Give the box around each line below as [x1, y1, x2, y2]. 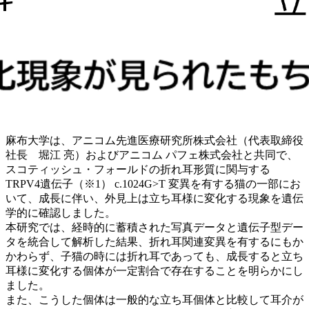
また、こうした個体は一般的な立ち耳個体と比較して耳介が [6, 293, 303, 306]
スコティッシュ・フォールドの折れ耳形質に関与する [6, 163, 270, 175]
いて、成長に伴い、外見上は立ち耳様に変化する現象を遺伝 [6, 192, 303, 204]
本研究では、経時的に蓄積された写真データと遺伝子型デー [6, 221, 303, 233]
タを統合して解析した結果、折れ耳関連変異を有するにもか [6, 235, 303, 248]
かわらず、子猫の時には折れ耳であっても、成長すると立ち [6, 250, 303, 262]
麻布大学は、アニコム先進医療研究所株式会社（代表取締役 [6, 134, 303, 146]
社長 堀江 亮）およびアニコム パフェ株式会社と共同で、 [6, 148, 298, 161]
